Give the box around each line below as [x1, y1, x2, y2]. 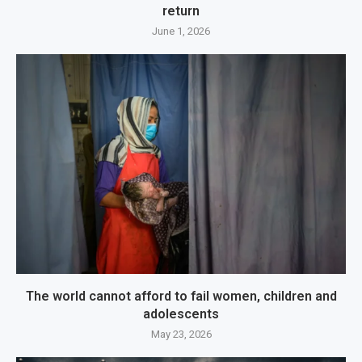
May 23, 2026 [150, 327, 212, 340]
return [162, 2, 200, 19]
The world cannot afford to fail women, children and [25, 288, 337, 304]
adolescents [143, 305, 219, 322]
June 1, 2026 [152, 24, 210, 37]
